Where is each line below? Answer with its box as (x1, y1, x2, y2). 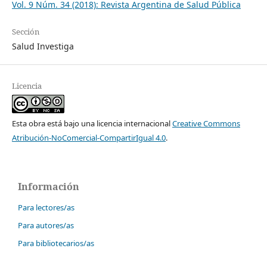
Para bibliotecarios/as (18, 237, 94, 249)
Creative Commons (172, 118, 240, 129)
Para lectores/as (18, 202, 74, 213)
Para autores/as (18, 220, 74, 231)
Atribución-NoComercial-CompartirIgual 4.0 (11, 132, 166, 144)
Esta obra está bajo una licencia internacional (11, 118, 172, 129)
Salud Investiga (11, 41, 74, 52)
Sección (11, 26, 39, 38)
